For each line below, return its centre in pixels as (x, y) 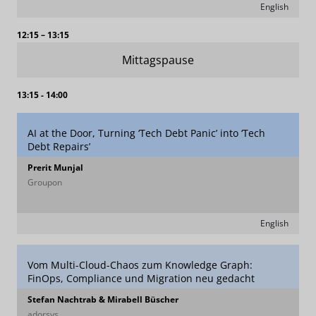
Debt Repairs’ (59, 146)
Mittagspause (158, 60)
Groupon (45, 182)
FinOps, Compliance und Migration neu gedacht (141, 278)
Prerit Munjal (55, 168)
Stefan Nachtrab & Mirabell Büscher (103, 299)
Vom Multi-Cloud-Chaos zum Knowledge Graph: (140, 265)
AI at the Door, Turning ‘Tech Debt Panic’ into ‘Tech (146, 133)
